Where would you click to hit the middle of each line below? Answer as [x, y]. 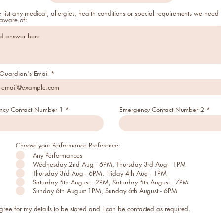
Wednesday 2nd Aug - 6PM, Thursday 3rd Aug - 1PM [109, 164]
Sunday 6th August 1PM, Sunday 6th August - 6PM [105, 191]
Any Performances [57, 155]
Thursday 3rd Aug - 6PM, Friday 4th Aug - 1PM [100, 173]
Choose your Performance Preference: [68, 145]
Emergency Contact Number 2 [162, 110]
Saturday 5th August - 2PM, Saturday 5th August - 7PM [110, 182]
